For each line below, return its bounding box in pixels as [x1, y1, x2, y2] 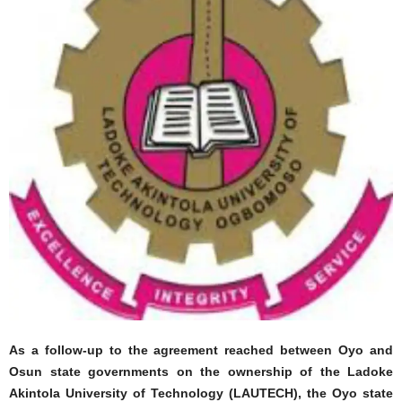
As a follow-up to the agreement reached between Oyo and [9, 342, 393, 357]
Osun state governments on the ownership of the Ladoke [9, 363, 393, 379]
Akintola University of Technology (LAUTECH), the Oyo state [9, 385, 393, 400]
